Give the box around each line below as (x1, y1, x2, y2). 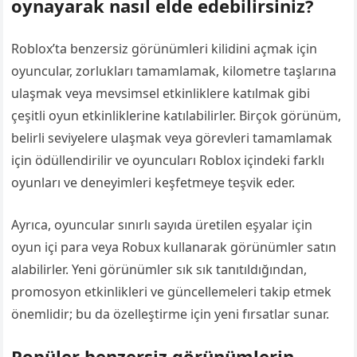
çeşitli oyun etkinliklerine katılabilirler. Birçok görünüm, (11, 106, 342, 124)
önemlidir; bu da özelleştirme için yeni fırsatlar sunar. (11, 304, 330, 323)
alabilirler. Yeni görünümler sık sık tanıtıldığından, (11, 260, 308, 278)
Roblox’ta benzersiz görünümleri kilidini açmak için (11, 39, 318, 57)
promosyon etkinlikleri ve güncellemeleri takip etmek (11, 282, 332, 300)
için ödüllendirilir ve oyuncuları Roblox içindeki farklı (11, 151, 325, 169)
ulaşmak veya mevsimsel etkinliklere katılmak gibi (11, 84, 311, 102)
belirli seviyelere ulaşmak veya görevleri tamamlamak (11, 128, 333, 147)
